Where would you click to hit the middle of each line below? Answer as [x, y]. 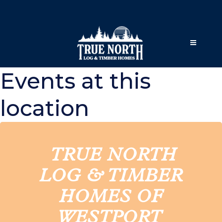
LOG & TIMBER [111, 178]
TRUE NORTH [113, 157]
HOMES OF [111, 199]
